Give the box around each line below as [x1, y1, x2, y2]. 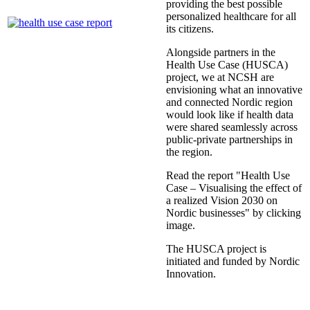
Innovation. [166, 267, 216, 280]
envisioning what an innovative [166, 83, 302, 95]
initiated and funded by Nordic [166, 255, 300, 267]
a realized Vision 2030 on [166, 194, 277, 206]
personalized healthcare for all [166, 10, 296, 22]
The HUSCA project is [166, 242, 266, 255]
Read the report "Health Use [166, 169, 290, 181]
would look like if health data [166, 108, 293, 120]
